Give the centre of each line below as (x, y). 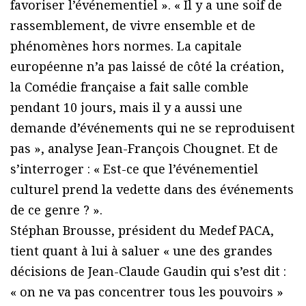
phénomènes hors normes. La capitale (126, 46)
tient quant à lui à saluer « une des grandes (141, 251)
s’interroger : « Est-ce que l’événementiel (134, 169)
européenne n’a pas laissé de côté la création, (147, 67)
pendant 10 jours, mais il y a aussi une (126, 108)
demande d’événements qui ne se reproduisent (153, 128)
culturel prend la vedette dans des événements (152, 190)
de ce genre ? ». (56, 210)
